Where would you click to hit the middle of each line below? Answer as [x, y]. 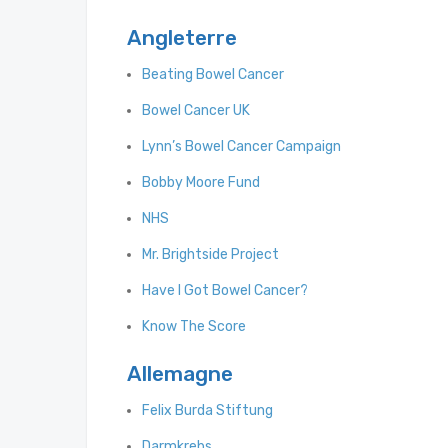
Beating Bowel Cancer [213, 75]
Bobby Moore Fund [201, 183]
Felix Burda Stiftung [207, 411]
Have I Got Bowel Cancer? [225, 291]
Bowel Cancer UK [196, 111]
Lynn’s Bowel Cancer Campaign [241, 147]
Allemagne [180, 374]
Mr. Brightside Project [210, 255]
